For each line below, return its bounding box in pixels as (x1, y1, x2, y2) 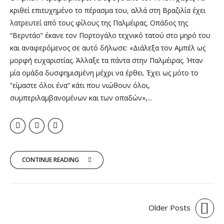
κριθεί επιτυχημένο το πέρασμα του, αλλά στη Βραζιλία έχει (10, 5, 205, 15)
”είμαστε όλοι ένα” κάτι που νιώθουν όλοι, (10, 80, 150, 90)
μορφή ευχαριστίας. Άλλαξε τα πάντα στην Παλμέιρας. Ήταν (10, 55, 203, 65)
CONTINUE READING (22, 155, 79, 164)
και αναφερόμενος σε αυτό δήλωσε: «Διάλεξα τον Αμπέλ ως (10, 42, 205, 52)
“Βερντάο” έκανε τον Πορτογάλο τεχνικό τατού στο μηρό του (10, 30, 210, 40)
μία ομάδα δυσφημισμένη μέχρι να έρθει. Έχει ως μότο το (10, 67, 198, 77)
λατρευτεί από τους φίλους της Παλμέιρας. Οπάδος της (10, 17, 188, 27)
